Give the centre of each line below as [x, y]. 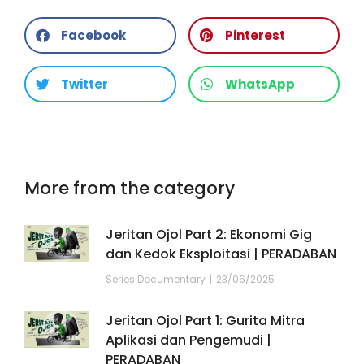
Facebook [93, 36]
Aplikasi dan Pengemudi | [188, 340]
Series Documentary [156, 279]
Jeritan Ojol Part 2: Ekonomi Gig [209, 235]
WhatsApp [260, 84]
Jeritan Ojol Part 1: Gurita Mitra [205, 321]
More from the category [130, 188]
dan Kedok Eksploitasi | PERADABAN [221, 254]
